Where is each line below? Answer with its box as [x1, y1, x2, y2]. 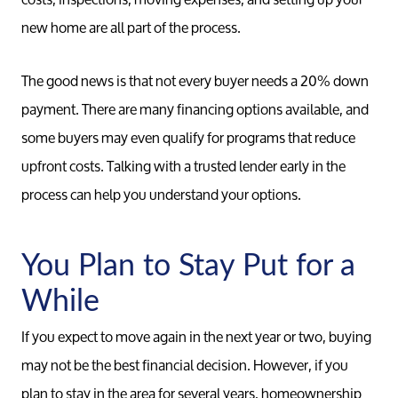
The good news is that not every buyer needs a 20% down [21, 66, 369, 96]
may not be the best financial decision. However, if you [21, 349, 348, 379]
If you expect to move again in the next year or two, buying [21, 321, 371, 351]
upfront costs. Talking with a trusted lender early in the [21, 151, 346, 181]
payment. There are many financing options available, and [21, 94, 369, 124]
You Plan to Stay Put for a [21, 242, 355, 283]
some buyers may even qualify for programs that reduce [21, 123, 355, 153]
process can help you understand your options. [21, 179, 301, 210]
